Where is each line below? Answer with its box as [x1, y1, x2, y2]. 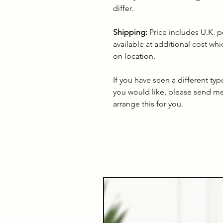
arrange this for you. [113, 99, 183, 109]
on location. [113, 51, 155, 61]
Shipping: [113, 27, 149, 37]
